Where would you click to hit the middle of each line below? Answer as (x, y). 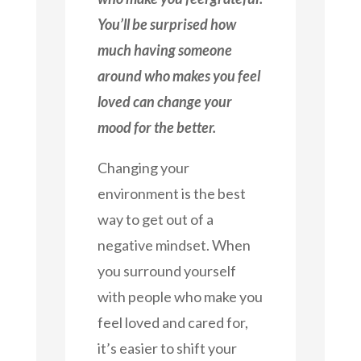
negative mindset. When (174, 245)
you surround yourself (166, 270)
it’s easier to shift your (167, 348)
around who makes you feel (178, 75)
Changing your (143, 167)
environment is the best (171, 193)
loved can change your (164, 101)
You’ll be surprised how (166, 24)
